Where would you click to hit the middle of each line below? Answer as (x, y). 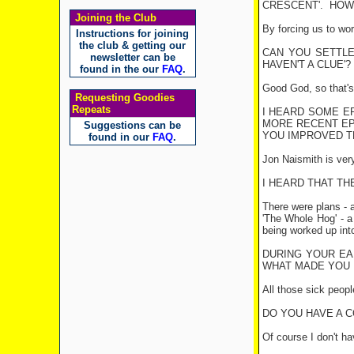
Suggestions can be (132, 125)
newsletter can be (132, 57)
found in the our (121, 69)
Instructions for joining (132, 34)
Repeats (91, 109)
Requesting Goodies (123, 98)
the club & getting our (132, 45)
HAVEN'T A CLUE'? (306, 64)
